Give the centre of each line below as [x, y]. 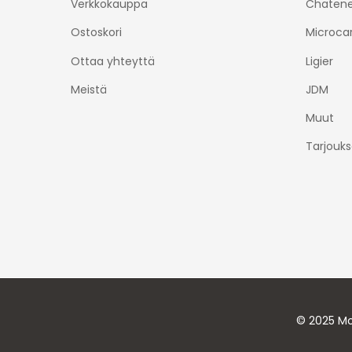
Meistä [89, 89]
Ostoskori [96, 33]
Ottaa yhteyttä [113, 61]
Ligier [319, 61]
